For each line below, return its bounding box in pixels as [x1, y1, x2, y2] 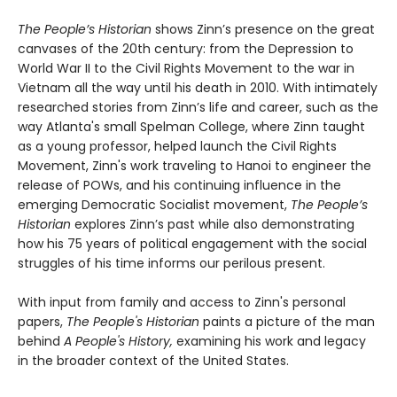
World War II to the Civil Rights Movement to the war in [18, 58, 354, 77]
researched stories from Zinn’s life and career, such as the [18, 97, 378, 116]
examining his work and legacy [173, 331, 366, 350]
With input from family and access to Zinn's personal [18, 292, 346, 311]
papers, [18, 312, 66, 331]
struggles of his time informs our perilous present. [18, 253, 325, 272]
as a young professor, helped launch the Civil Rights [18, 136, 337, 155]
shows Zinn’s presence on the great [152, 19, 375, 38]
